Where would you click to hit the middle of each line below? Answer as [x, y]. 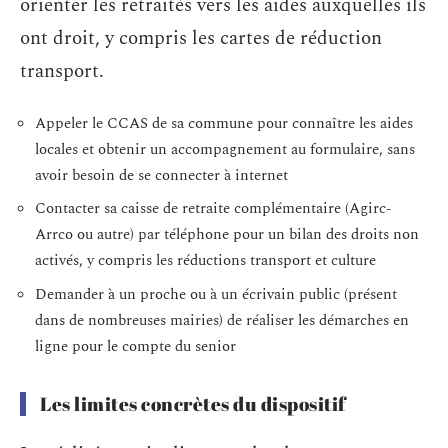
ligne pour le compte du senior [135, 346]
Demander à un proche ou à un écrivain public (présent [216, 294]
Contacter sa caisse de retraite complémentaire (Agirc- [213, 209]
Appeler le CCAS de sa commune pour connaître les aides [224, 123]
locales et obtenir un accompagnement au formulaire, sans [225, 149]
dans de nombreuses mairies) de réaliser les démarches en [222, 320]
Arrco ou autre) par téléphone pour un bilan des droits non [227, 235]
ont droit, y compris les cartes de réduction [201, 39]
